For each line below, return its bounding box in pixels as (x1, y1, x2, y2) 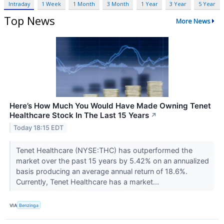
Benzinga (19, 202, 39, 208)
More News (175, 16, 210, 25)
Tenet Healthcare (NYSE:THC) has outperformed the (15, 146, 192, 155)
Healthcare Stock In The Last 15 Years (9, 110, 149, 120)
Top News (4, 13, 55, 28)
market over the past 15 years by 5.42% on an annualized (15, 156, 209, 165)
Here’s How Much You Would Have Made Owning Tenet (9, 101, 211, 111)
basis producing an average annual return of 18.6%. (15, 167, 187, 176)
